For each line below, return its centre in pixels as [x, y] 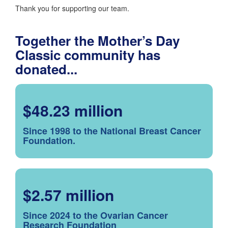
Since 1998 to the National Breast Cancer [112, 131]
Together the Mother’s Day [97, 40]
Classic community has [88, 54]
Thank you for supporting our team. [72, 8]
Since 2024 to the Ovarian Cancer [95, 215]
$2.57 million [68, 194]
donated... [46, 69]
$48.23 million [73, 110]
